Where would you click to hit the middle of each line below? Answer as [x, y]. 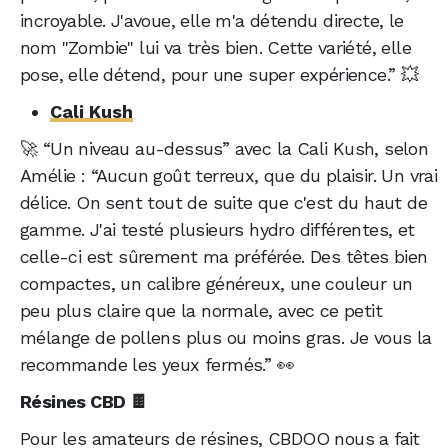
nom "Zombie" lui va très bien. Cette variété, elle [215, 48]
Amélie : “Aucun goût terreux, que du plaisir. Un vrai [229, 176]
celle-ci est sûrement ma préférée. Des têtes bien [224, 257]
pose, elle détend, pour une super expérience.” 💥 [219, 75]
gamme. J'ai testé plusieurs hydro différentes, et [217, 230]
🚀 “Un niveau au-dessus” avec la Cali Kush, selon [224, 149]
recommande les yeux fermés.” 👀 [157, 365]
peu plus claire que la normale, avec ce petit [201, 311]
